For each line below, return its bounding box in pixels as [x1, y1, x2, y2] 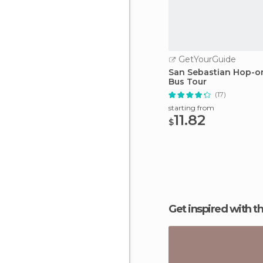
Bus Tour [168, 76, 207, 87]
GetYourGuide [176, 54, 236, 65]
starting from [168, 103, 214, 112]
